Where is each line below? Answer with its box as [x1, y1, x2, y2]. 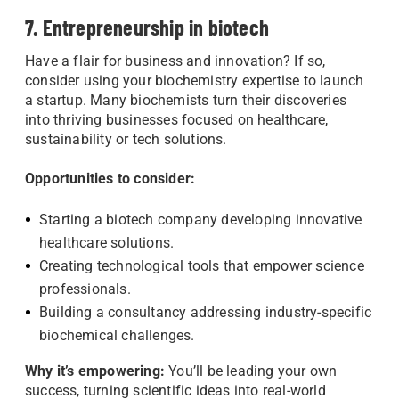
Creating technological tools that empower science [39, 257, 364, 274]
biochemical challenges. [39, 327, 195, 344]
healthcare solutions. [39, 234, 175, 251]
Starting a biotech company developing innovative [39, 211, 362, 228]
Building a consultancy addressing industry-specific [39, 304, 372, 321]
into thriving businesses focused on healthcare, [25, 111, 329, 128]
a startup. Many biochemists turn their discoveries [25, 92, 347, 109]
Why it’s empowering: [25, 362, 165, 379]
